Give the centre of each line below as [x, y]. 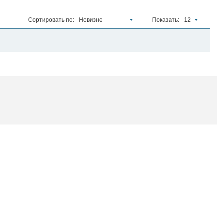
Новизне [91, 20]
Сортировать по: [51, 20]
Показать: [166, 20]
